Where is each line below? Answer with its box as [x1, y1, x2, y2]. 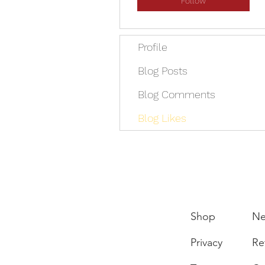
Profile [138, 41, 167, 54]
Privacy [190, 236, 222, 250]
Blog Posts [138, 64, 188, 77]
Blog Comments [138, 88, 215, 101]
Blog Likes [138, 112, 186, 125]
